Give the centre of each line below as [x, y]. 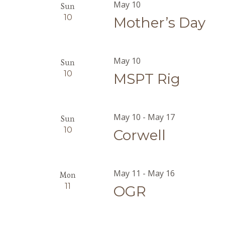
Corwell [140, 135]
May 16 [161, 173]
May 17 [161, 117]
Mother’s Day [160, 23]
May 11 [127, 173]
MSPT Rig [147, 79]
